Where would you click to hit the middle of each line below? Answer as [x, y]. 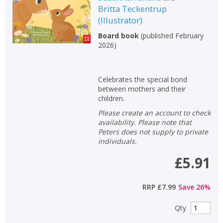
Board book [118, 35]
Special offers [24, 45]
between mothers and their [142, 89]
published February [173, 35]
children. [111, 98]
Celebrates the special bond [142, 79]
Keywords [18, 28]
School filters [27, 98]
